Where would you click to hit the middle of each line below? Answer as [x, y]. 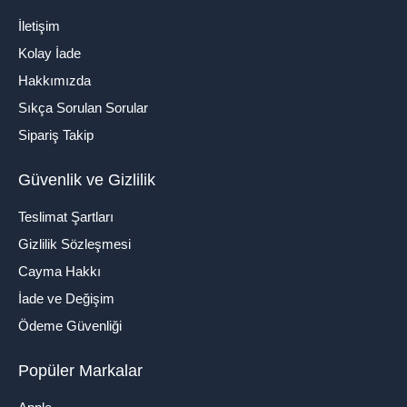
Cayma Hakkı [60, 271]
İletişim [39, 25]
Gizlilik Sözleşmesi [74, 243]
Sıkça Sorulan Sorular [83, 107]
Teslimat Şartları [66, 216]
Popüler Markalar [80, 370]
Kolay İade [50, 53]
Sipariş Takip [56, 134]
